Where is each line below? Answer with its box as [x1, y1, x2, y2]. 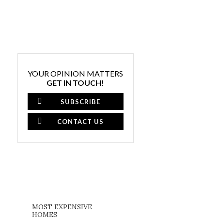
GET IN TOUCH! [46, 78, 105, 88]
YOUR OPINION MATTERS [28, 69, 124, 78]
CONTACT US [57, 118, 104, 126]
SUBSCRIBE [60, 98, 100, 106]
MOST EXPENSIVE [32, 202, 93, 211]
